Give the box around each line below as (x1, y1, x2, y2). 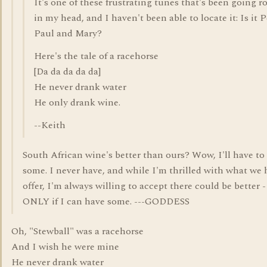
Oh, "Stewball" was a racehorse (11, 224, 144, 238)
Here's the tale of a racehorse (34, 49, 159, 63)
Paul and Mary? (34, 26, 102, 41)
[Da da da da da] (34, 64, 101, 79)
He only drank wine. (34, 95, 120, 110)
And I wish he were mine (11, 240, 119, 254)
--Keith (34, 118, 66, 132)
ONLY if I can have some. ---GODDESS (23, 194, 190, 209)
